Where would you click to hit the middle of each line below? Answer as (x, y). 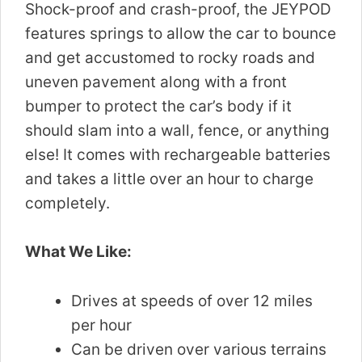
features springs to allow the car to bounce (181, 33)
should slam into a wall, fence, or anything (177, 130)
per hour (101, 325)
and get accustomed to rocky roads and (170, 57)
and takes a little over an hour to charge (169, 179)
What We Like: (78, 252)
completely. (67, 203)
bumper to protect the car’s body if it (158, 106)
